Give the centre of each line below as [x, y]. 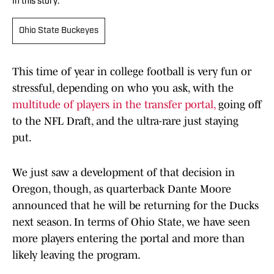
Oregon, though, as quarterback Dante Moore [122, 189]
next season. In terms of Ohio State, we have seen [131, 222]
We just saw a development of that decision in [124, 173]
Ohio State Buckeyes [59, 31]
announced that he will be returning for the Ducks [135, 206]
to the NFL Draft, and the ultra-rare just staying [125, 121]
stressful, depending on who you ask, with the [123, 88]
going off [239, 105]
